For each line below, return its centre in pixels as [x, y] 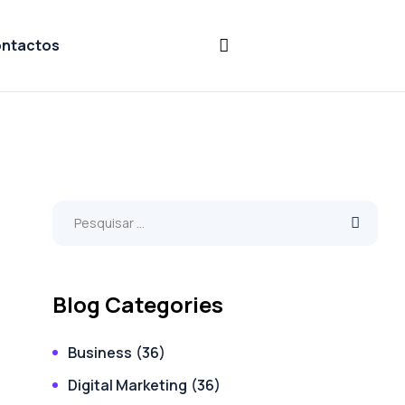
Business [100, 352]
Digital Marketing [127, 385]
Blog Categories [138, 304]
